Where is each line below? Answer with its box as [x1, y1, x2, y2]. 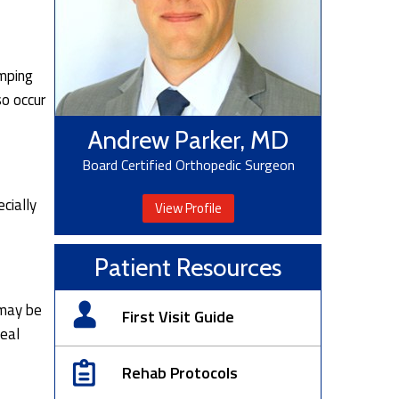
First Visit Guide [122, 304, 234, 329]
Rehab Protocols [122, 360, 238, 385]
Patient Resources [94, 252, 281, 282]
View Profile [154, 198, 222, 218]
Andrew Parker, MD [87, 125, 289, 155]
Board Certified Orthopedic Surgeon [81, 154, 295, 175]
